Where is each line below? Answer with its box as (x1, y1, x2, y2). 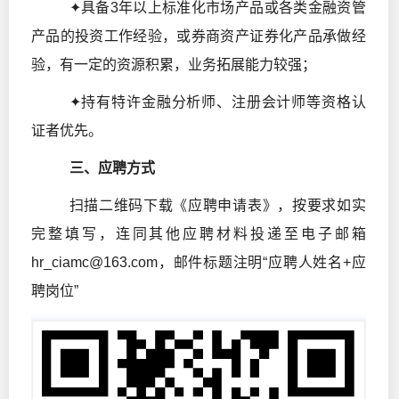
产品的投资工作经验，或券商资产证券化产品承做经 (31, 28, 366, 45)
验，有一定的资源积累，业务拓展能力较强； (31, 57, 316, 73)
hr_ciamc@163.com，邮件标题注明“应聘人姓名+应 (31, 255, 366, 271)
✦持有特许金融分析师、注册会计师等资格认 (69, 94, 366, 110)
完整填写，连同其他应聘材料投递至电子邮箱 (31, 226, 366, 242)
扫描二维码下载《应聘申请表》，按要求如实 (69, 198, 366, 214)
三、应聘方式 (69, 160, 155, 176)
